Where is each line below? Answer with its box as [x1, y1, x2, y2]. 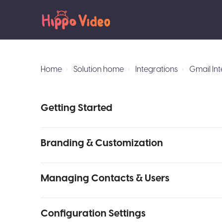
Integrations [135, 64, 178, 75]
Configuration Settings [41, 207, 146, 221]
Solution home [73, 64, 124, 75]
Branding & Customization [41, 136, 163, 150]
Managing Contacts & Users [41, 171, 169, 185]
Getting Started [41, 101, 112, 115]
